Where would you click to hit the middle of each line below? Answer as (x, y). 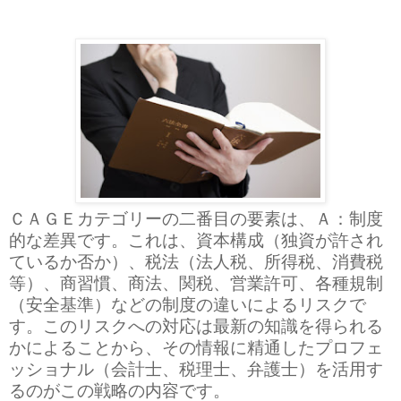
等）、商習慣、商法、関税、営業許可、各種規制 (196, 282)
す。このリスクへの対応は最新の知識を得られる (196, 325)
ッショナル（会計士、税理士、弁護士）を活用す (196, 368)
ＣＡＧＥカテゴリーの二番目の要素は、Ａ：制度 (196, 218)
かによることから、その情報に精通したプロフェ (196, 346)
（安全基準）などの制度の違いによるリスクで (188, 303)
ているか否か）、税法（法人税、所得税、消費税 (196, 260)
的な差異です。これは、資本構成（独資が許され (196, 239)
